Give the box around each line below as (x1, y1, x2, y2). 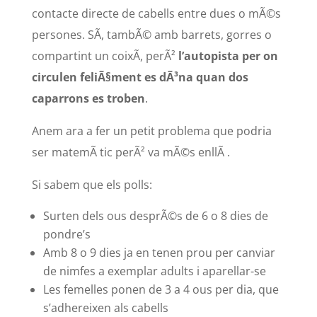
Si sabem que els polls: (31, 177, 152, 193)
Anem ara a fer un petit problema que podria (31, 123, 272, 139)
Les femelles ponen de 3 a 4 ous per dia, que (42, 282, 279, 298)
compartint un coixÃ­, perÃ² (31, 48, 178, 64)
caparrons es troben (31, 91, 145, 107)
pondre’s (42, 226, 91, 243)
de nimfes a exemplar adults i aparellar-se (42, 263, 266, 279)
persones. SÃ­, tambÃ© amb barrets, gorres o (31, 27, 272, 43)
